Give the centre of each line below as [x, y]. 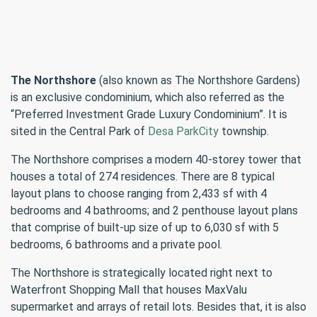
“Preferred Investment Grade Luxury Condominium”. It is [149, 114]
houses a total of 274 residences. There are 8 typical [143, 177]
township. [244, 131]
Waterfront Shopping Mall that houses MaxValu [129, 290]
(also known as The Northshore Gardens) [198, 80]
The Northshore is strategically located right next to [142, 273]
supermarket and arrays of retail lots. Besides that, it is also [158, 307]
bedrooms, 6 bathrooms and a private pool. [116, 244]
